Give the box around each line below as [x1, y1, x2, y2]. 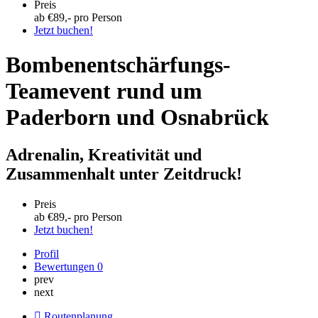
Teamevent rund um [6, 77, 202, 104]
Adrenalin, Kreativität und [6, 146, 202, 165]
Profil [34, 248, 59, 261]
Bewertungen [34, 261, 97, 273]
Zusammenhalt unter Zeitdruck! [6, 165, 242, 184]
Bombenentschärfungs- [6, 51, 231, 77]
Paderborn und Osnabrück [6, 104, 269, 130]
